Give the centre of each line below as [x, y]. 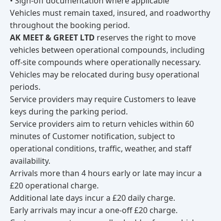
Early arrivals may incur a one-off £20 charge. [94, 210]
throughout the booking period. [70, 25]
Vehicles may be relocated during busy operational [105, 74]
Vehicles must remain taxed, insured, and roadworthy [110, 13]
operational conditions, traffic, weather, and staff [101, 148]
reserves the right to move [145, 37]
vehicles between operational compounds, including [107, 50]
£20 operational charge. [54, 185]
